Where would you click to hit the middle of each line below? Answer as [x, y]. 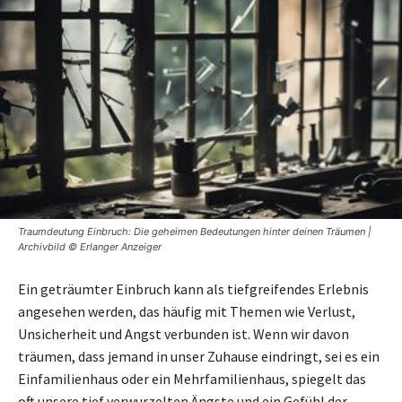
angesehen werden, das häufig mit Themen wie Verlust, [187, 311]
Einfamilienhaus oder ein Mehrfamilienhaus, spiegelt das [192, 378]
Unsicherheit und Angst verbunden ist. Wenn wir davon [184, 333]
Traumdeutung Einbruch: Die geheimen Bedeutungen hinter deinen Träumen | [195, 231]
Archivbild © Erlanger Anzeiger [90, 246]
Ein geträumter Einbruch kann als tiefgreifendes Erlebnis [193, 288]
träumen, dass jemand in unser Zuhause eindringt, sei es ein [199, 356]
